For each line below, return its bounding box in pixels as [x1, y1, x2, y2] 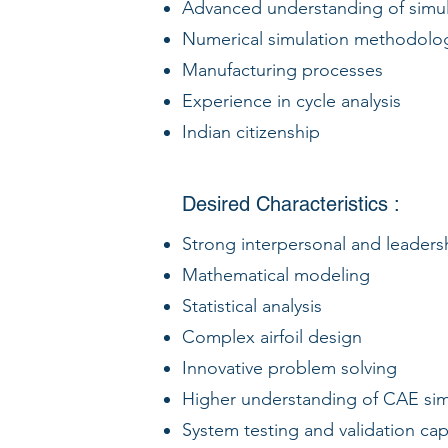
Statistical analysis [182, 295, 322, 317]
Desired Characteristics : [182, 192, 400, 216]
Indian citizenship [182, 121, 320, 143]
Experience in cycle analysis [182, 90, 401, 112]
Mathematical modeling [182, 264, 370, 286]
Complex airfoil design [182, 326, 362, 348]
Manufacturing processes [182, 59, 383, 81]
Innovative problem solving [182, 357, 397, 379]
